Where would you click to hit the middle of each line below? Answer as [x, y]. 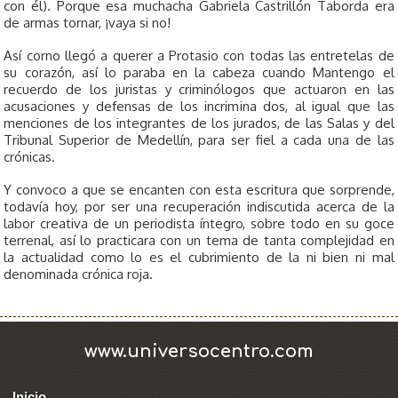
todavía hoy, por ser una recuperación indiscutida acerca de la [199, 207]
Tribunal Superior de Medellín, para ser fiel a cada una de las [199, 140]
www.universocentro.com [199, 352]
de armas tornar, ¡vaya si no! [88, 23]
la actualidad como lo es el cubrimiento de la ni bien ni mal [199, 258]
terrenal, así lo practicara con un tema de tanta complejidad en [199, 241]
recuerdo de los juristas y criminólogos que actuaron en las [199, 90]
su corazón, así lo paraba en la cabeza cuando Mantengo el [199, 73]
